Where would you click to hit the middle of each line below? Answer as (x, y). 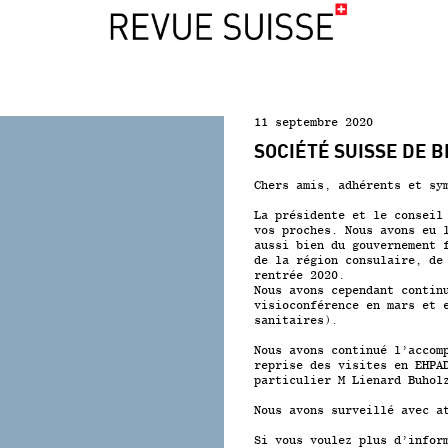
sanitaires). (296, 319)
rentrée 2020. (299, 274)
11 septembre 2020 (313, 121)
